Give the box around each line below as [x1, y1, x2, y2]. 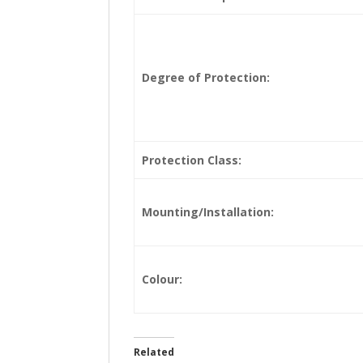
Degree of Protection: [141, 69, 270, 85]
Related [134, 344, 175, 359]
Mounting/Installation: [141, 203, 274, 220]
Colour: [141, 271, 182, 287]
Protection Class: [141, 152, 241, 168]
